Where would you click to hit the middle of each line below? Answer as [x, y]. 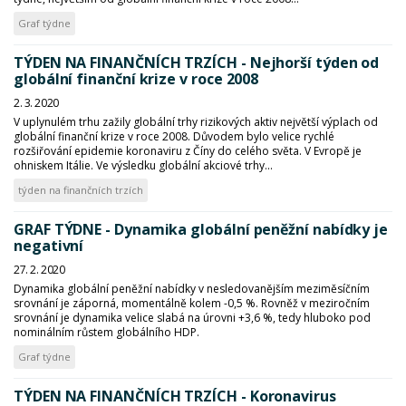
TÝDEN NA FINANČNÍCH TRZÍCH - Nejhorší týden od [197, 63]
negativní [49, 246]
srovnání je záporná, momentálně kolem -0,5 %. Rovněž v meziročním [192, 303]
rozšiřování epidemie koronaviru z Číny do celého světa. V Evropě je [188, 151]
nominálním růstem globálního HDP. [106, 332]
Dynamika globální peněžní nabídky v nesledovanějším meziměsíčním [192, 289]
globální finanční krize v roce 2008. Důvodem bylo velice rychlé [174, 136]
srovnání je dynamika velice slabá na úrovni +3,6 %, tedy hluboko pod [192, 318]
